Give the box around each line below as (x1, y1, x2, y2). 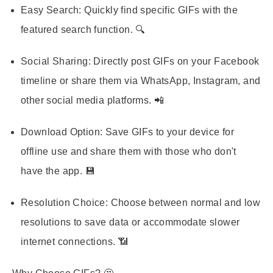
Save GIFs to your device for (102, 127, 235, 137)
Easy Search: (21, 5, 82, 15)
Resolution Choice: (21, 197, 108, 208)
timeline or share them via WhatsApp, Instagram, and (21, 76, 261, 86)
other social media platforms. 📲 (21, 95, 165, 105)
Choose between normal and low (108, 197, 261, 208)
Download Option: (21, 127, 103, 137)
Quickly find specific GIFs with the (81, 5, 238, 15)
